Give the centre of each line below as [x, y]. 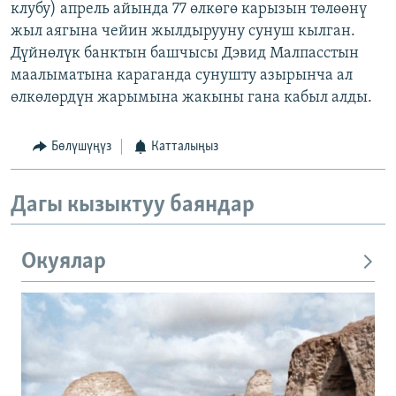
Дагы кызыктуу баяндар [133, 205]
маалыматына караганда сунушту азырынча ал [182, 76]
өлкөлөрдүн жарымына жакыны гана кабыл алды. [191, 98]
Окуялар [64, 263]
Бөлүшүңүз [81, 147]
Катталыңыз [185, 147]
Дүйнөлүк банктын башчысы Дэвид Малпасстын [185, 54]
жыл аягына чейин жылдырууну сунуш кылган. [183, 32]
